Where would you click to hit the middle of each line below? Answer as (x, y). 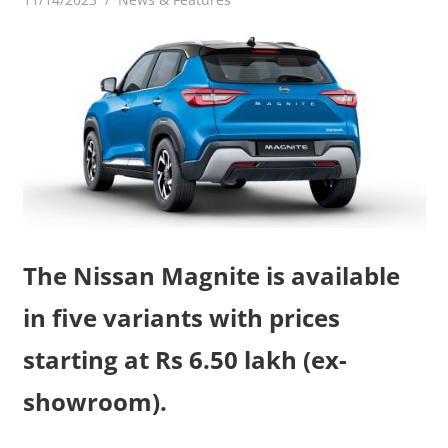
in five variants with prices (181, 317)
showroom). (94, 401)
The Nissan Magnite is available (211, 275)
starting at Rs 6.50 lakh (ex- (184, 359)
